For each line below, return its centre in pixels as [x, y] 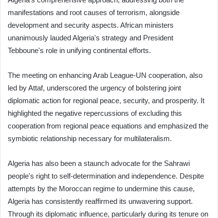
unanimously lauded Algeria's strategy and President [91, 37]
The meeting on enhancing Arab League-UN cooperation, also [105, 75]
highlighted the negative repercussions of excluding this [95, 113]
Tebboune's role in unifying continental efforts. [79, 50]
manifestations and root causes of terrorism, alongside [94, 12]
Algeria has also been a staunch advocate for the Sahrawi [99, 163]
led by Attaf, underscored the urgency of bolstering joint [94, 88]
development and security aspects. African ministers [91, 25]
